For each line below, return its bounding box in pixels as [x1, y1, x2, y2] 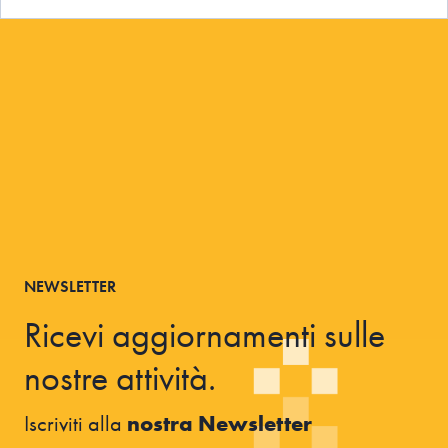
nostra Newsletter [127, 408, 312, 438]
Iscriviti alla [24, 408, 127, 438]
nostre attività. [24, 354, 216, 401]
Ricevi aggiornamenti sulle [24, 311, 385, 358]
